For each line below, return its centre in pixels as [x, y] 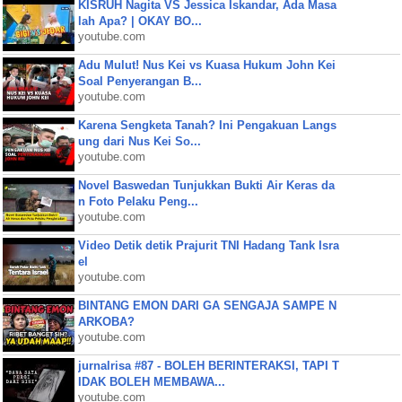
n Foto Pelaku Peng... [138, 201]
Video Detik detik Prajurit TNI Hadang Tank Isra [208, 245]
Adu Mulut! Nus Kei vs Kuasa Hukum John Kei [206, 65]
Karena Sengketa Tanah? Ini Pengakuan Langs [207, 125]
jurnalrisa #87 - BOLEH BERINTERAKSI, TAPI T [208, 366]
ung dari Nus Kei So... [139, 141]
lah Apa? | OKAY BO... [140, 21]
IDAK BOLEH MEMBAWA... [151, 382]
